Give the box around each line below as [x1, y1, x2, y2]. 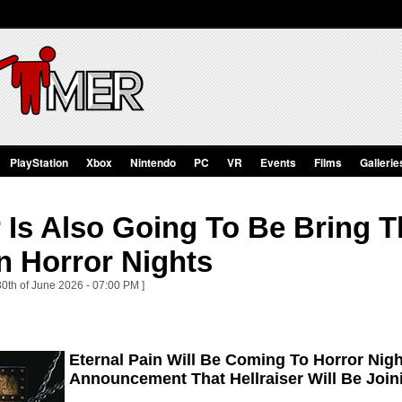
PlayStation [10, 154, 68, 170]
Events [260, 154, 296, 170]
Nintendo [130, 154, 176, 170]
